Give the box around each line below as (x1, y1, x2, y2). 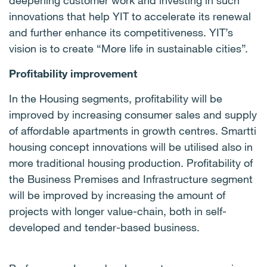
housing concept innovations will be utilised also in (9, 140, 253, 153)
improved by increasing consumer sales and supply (9, 108, 257, 121)
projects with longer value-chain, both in (9, 204, 206, 218)
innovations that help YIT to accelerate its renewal (9, 10, 251, 23)
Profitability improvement (9, 67, 140, 80)
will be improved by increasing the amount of (9, 188, 225, 201)
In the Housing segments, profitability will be (9, 92, 222, 105)
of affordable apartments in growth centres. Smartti (9, 124, 256, 137)
